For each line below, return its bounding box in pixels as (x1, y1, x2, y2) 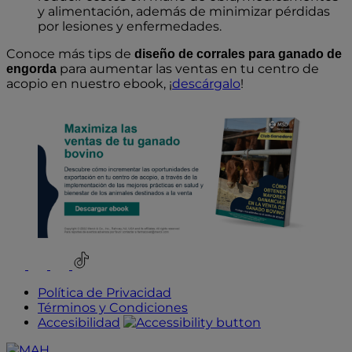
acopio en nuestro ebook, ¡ (6, 75, 172, 91)
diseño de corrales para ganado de (134, 46, 342, 60)
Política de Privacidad (38, 285, 171, 301)
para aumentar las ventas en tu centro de (57, 60, 319, 76)
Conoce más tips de (6, 46, 134, 61)
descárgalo (172, 75, 240, 91)
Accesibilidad (38, 315, 120, 331)
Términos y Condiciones (38, 300, 188, 316)
